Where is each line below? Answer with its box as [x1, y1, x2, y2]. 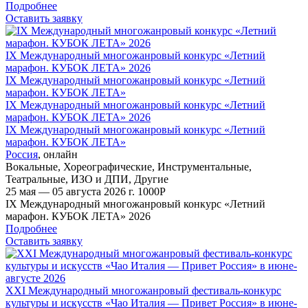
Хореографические [63, 160, 152, 173]
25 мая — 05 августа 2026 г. [5, 185, 137, 197]
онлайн [43, 148, 78, 160]
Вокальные [5, 160, 58, 173]
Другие [134, 173, 168, 185]
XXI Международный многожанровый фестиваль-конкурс [5, 284, 281, 296]
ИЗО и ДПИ [71, 173, 129, 185]
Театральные [5, 173, 65, 185]
